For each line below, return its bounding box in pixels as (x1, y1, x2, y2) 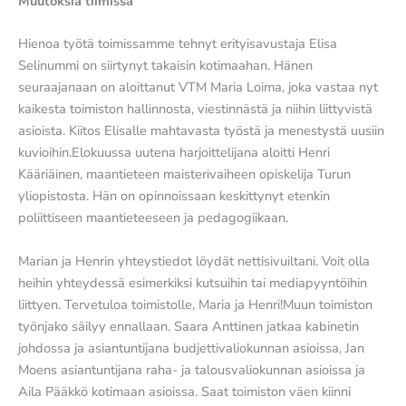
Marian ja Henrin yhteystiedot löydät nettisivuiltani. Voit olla (18, 251, 370, 270)
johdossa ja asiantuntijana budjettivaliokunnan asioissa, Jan (18, 338, 364, 357)
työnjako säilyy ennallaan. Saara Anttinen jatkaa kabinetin (18, 316, 359, 335)
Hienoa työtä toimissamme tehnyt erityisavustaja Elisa (18, 34, 337, 53)
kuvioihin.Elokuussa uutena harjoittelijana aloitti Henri (18, 143, 330, 162)
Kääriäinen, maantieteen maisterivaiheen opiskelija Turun (18, 165, 351, 184)
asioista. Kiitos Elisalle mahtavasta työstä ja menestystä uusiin (18, 121, 384, 140)
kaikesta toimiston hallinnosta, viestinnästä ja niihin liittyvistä (18, 100, 372, 119)
